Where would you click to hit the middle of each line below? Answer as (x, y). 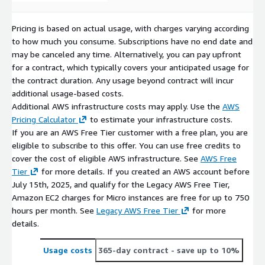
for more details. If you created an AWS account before (144, 171)
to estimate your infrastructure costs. (160, 119)
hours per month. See (54, 210)
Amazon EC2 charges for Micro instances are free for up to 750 (130, 197)
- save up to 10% (204, 250)
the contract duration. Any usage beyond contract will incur (123, 80)
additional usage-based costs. (68, 93)
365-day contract (133, 250)
